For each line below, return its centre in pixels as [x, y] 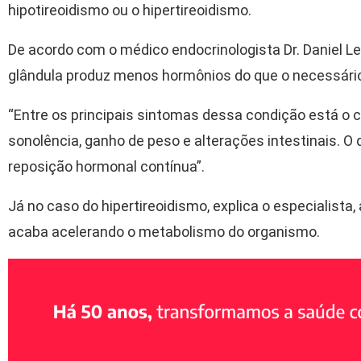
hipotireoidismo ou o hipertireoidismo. [130, 10]
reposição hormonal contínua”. [106, 167]
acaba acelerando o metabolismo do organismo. [164, 232]
